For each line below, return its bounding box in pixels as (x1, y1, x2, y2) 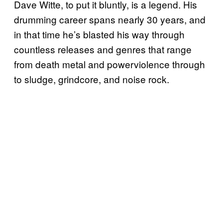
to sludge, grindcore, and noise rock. (14, 72, 169, 86)
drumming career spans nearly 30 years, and (14, 12, 206, 26)
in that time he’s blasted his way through (14, 27, 185, 41)
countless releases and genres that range (14, 42, 192, 56)
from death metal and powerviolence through (14, 57, 205, 71)
